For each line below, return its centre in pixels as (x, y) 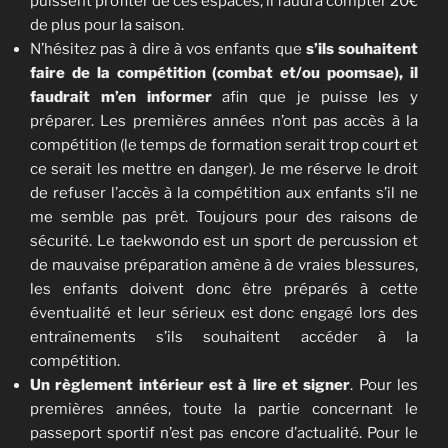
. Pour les (384, 384)
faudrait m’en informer (121, 96)
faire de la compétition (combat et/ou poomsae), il (224, 72)
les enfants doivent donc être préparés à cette (224, 288)
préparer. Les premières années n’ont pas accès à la (224, 120)
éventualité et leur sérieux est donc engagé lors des (224, 312)
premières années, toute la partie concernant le (224, 408)
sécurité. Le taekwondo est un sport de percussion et (224, 240)
